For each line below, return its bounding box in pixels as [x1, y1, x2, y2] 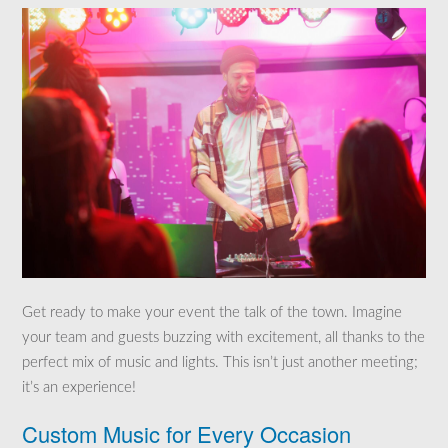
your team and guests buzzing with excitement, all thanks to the [22, 330, 425, 346]
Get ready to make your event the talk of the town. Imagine [22, 305, 402, 321]
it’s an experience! [22, 380, 136, 396]
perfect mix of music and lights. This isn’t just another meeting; [22, 355, 418, 371]
